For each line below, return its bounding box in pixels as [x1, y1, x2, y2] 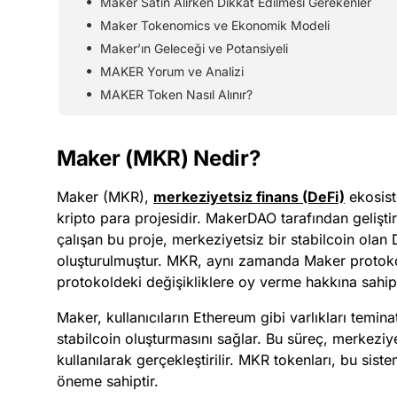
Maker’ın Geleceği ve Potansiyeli [100, 40, 288, 56]
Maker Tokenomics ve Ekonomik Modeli [100, 17, 330, 33]
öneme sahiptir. [57, 371, 159, 390]
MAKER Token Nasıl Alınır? [100, 86, 253, 102]
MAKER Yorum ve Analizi [100, 63, 244, 79]
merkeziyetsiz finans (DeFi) [153, 187, 345, 206]
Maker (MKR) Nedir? [57, 144, 261, 171]
